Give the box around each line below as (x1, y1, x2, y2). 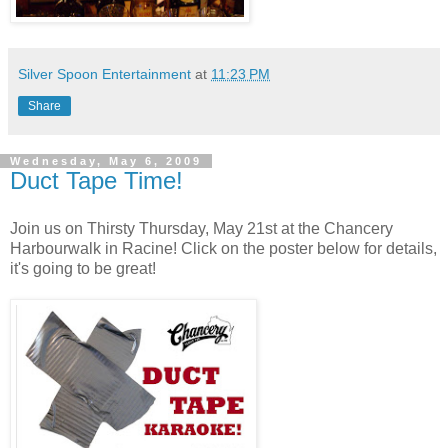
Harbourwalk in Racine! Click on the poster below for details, (10, 239, 437, 257)
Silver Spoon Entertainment (18, 65, 191, 82)
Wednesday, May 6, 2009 (10, 154, 202, 167)
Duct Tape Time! (10, 166, 183, 194)
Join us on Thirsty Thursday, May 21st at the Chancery (10, 219, 393, 237)
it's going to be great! (10, 259, 156, 277)
